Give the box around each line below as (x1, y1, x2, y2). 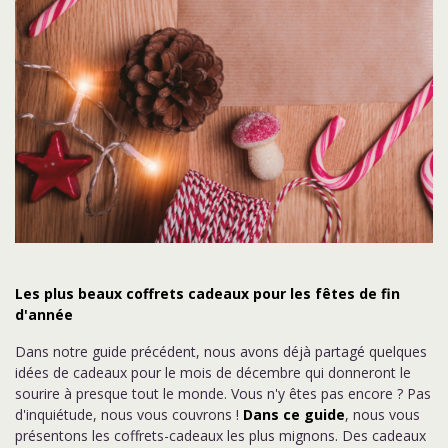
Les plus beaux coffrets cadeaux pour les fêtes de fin (15, 284, 400, 303)
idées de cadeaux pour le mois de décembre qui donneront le (15, 363, 411, 382)
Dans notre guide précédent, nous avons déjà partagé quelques (15, 342, 427, 361)
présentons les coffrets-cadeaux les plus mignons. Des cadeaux (15, 426, 426, 445)
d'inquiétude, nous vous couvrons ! (15, 405, 243, 424)
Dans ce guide (243, 405, 345, 424)
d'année (15, 305, 73, 324)
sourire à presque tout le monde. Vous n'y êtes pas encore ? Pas (15, 384, 431, 403)
